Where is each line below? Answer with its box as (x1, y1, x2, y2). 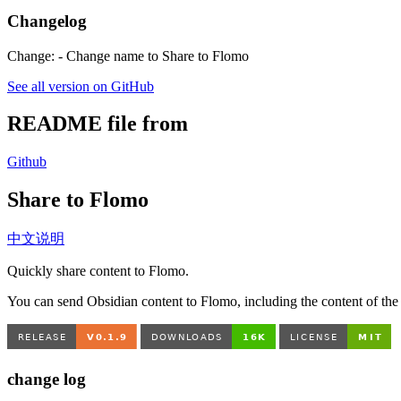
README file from (7, 112, 188, 136)
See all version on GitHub (7, 78, 154, 94)
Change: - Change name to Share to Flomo (7, 47, 249, 64)
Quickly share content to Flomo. (7, 263, 189, 279)
